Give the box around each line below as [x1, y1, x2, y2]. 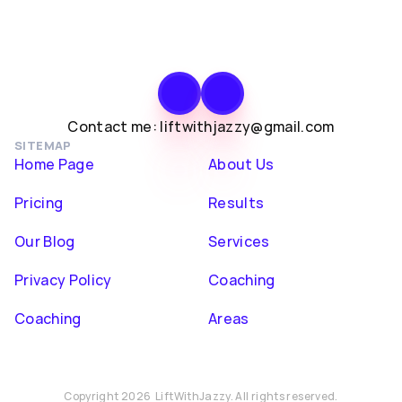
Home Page [14, 154, 94, 174]
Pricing [14, 193, 64, 213]
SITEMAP [14, 137, 72, 153]
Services [208, 232, 270, 251]
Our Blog [14, 232, 75, 251]
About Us [208, 154, 275, 174]
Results [208, 193, 265, 213]
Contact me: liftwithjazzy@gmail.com [67, 117, 335, 136]
